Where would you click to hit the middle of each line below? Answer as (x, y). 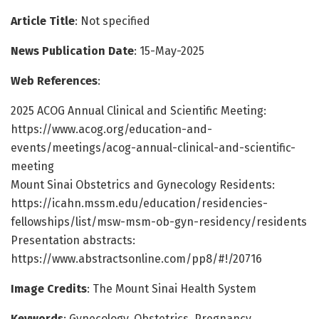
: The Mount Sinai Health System (172, 288)
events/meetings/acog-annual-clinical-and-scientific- (153, 147)
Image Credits (49, 288)
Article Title (43, 21)
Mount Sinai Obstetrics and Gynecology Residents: (143, 184)
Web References (54, 80)
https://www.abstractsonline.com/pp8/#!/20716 (136, 258)
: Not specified (113, 21)
